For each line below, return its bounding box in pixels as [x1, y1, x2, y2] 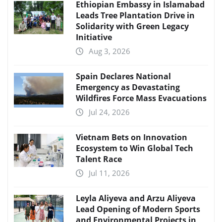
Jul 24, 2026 [89, 107, 130, 117]
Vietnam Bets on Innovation [76, 132, 187, 143]
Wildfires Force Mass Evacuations [76, 93, 207, 104]
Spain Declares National [76, 71, 171, 82]
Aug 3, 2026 [89, 46, 130, 56]
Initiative [76, 32, 112, 43]
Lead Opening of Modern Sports [76, 204, 200, 215]
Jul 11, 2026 [89, 168, 130, 178]
